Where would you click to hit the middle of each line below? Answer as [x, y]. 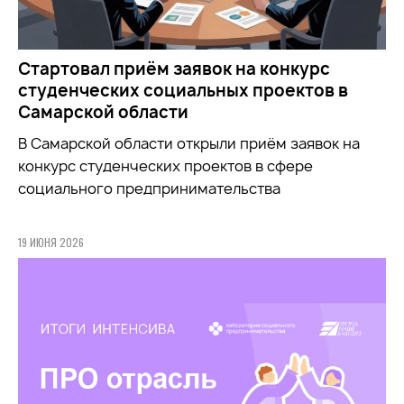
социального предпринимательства [149, 188]
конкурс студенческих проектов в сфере [165, 165]
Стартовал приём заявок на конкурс [174, 69]
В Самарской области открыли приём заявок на [189, 143]
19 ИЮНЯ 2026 [51, 242]
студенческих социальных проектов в [183, 90]
